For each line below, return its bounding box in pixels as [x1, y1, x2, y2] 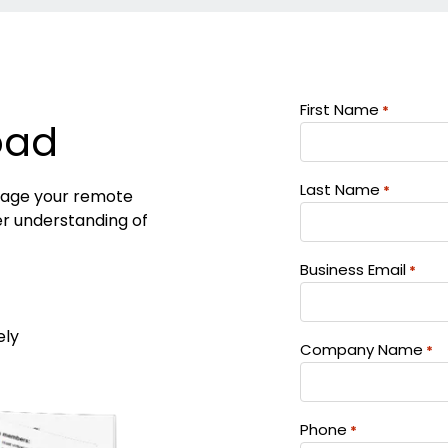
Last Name [299, 178, 380, 200]
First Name [299, 98, 379, 120]
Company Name [299, 338, 423, 360]
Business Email [299, 258, 406, 280]
